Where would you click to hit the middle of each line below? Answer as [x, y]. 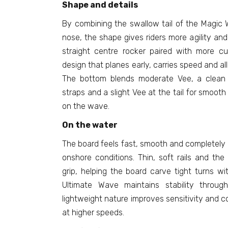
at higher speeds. [93, 213]
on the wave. [86, 106]
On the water [90, 125]
